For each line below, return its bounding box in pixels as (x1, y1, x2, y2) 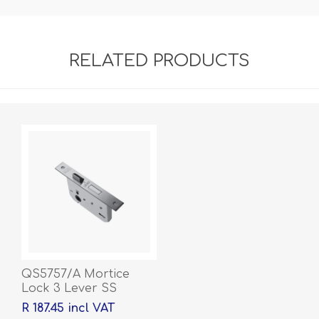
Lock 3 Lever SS (21, 281, 117, 295)
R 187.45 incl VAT (21, 301, 115, 315)
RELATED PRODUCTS (69, 51, 250, 70)
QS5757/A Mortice (21, 267, 130, 281)
